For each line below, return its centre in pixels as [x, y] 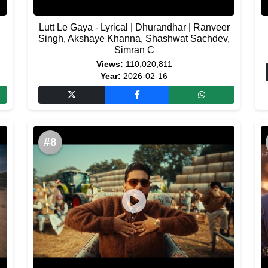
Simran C [134, 50]
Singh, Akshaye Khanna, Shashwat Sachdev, [134, 39]
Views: [109, 64]
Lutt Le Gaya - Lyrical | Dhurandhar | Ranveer [134, 27]
